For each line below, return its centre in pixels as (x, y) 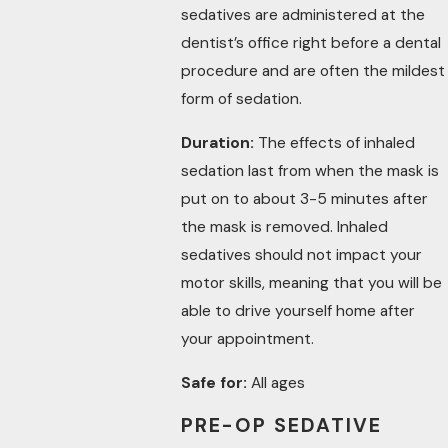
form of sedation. (242, 99)
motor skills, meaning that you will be (312, 283)
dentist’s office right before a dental (311, 43)
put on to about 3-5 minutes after (305, 199)
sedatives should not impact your (302, 255)
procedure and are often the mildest (313, 71)
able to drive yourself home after (298, 311)
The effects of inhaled (335, 143)
